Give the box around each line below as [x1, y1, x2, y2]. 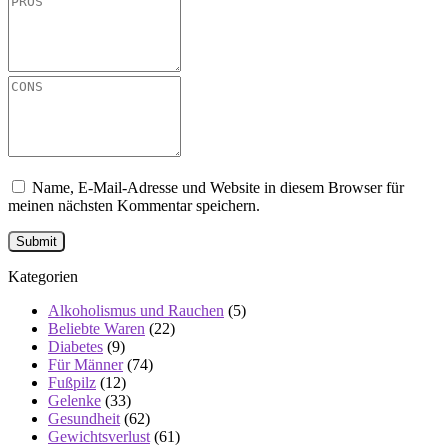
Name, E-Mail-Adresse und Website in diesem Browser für [32, 179, 404, 196]
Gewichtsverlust [48, 428, 150, 445]
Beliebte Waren [48, 320, 145, 337]
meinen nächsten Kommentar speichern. [8, 197, 260, 214]
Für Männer [48, 356, 123, 373]
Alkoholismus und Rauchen [48, 302, 224, 319]
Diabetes [48, 338, 103, 355]
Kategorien [8, 268, 78, 285]
